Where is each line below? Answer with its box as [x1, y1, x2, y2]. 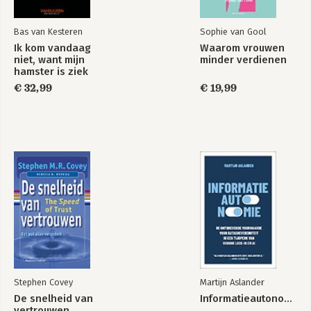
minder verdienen [200, 53, 287, 66]
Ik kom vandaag [14, 42, 91, 54]
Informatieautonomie [284, 292, 292, 305]
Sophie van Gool [200, 26, 266, 37]
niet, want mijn [14, 53, 85, 66]
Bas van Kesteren [14, 26, 83, 37]
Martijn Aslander [200, 277, 264, 287]
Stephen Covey [14, 277, 73, 287]
